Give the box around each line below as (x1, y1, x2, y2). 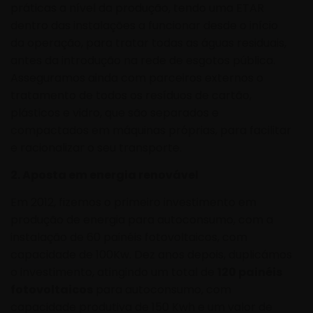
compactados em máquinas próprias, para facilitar (10, 122, 291, 138)
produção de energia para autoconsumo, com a (10, 212, 273, 228)
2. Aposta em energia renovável (10, 166, 198, 183)
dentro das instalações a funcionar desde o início (10, 17, 278, 34)
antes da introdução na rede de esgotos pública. (10, 52, 275, 68)
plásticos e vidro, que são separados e (10, 104, 219, 121)
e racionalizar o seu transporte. (10, 139, 182, 156)
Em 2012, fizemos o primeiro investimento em (10, 194, 256, 211)
